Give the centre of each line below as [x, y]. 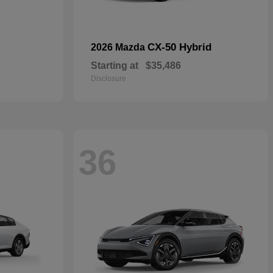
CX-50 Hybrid [179, 47]
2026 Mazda [119, 47]
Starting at [115, 66]
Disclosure [108, 79]
